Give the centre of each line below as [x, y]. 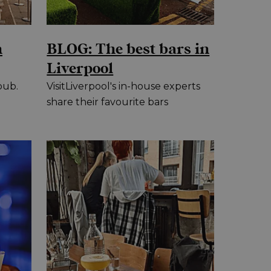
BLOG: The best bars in [128, 49]
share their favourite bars [108, 102]
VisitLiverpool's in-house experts [124, 86]
